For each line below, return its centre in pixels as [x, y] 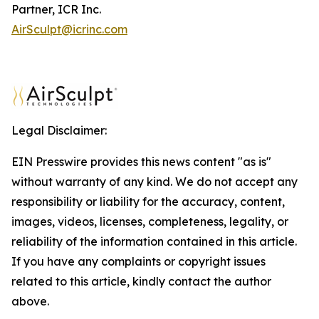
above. [30, 301]
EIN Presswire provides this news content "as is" [141, 162]
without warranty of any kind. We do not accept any [155, 182]
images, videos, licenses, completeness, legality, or [150, 221]
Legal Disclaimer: [59, 130]
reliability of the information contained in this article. [154, 241]
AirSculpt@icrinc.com [69, 29]
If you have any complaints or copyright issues [138, 261]
